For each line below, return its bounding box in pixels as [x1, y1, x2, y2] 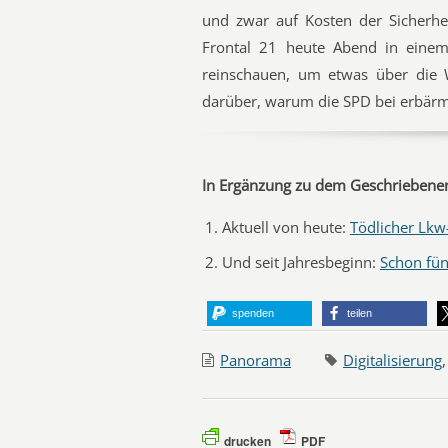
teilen [347, 307, 372, 319]
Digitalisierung [343, 350, 442, 370]
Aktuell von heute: [222, 217, 350, 237]
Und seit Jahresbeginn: [222, 252, 380, 272]
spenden [232, 307, 274, 319]
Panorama [220, 350, 291, 370]
